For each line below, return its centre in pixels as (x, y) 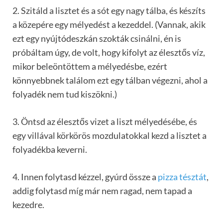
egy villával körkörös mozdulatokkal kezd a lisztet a (110, 135)
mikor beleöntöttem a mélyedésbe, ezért (90, 66)
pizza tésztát (182, 176)
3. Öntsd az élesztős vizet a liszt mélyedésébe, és (105, 121)
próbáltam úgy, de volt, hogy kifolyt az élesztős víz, (109, 52)
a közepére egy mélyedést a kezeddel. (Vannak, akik (109, 24)
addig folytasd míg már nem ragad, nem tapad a (102, 190)
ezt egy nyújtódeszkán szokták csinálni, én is (97, 38)
